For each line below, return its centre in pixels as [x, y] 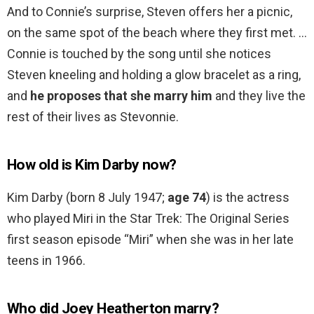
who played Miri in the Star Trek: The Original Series [148, 219]
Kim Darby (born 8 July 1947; [87, 198]
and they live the [259, 96]
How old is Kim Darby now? [92, 165]
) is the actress [248, 198]
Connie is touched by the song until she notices [139, 54]
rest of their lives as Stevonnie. [93, 117]
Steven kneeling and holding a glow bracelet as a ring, [154, 75]
